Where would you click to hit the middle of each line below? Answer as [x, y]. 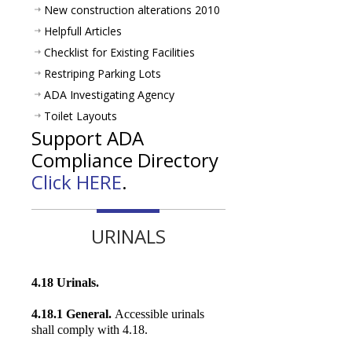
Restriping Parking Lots [103, 73]
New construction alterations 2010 [132, 9]
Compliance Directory [125, 159]
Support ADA [88, 137]
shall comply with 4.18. [90, 329]
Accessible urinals [159, 313]
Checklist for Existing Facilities [119, 52]
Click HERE [77, 181]
